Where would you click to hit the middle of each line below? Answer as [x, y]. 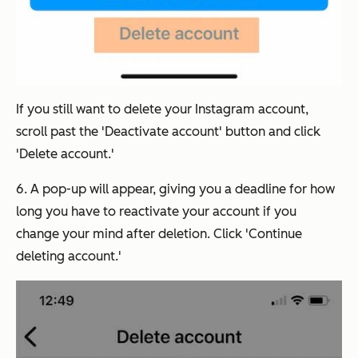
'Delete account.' [65, 154]
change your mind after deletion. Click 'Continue [159, 234]
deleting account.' [69, 257]
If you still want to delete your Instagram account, [162, 109]
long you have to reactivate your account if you [156, 212]
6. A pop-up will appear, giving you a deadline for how [175, 189]
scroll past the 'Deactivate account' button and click [168, 132]
